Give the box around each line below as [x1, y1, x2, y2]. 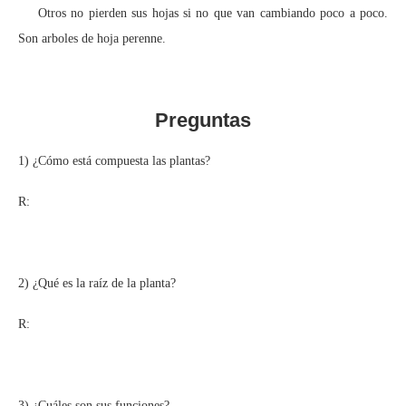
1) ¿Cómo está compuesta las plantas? [18, 153, 210, 168]
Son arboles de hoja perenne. [18, 31, 166, 45]
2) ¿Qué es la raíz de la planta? [18, 275, 176, 290]
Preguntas [155, 108, 251, 131]
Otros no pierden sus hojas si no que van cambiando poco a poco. [18, 5, 388, 20]
